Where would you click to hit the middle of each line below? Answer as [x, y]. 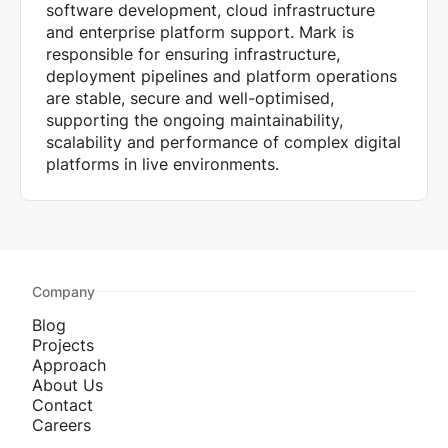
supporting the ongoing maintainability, [194, 120]
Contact [62, 404]
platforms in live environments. [162, 164]
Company [63, 292]
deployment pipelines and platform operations [221, 76]
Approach [69, 364]
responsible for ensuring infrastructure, [193, 54]
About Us [67, 384]
